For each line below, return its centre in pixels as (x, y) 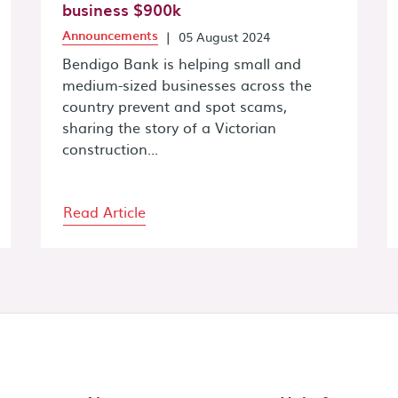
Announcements (110, 35)
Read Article (104, 211)
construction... (110, 148)
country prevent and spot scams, (175, 105)
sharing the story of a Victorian (169, 127)
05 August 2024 (224, 36)
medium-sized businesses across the (187, 84)
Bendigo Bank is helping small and (182, 63)
